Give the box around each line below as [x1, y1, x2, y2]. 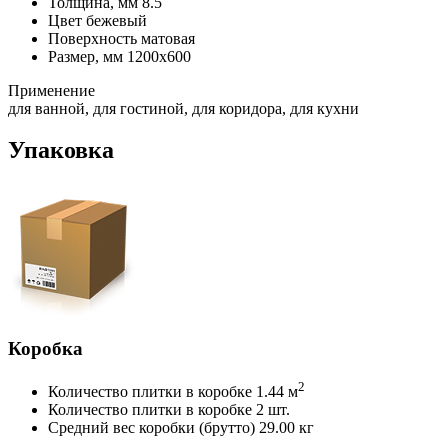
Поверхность [48, 29, 137, 47]
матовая [141, 29, 195, 47]
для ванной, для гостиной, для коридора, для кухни [8, 99, 359, 117]
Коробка [8, 338, 83, 360]
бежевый [86, 11, 147, 29]
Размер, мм [48, 47, 123, 65]
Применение [8, 81, 95, 99]
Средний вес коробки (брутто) [48, 419, 255, 437]
